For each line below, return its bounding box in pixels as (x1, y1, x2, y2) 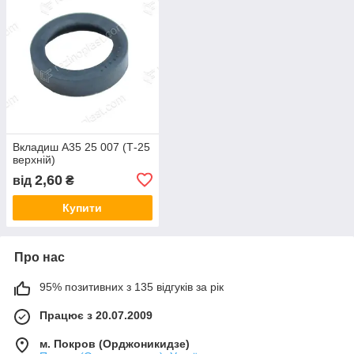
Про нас (14, 250, 65, 264)
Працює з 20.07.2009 (40, 308, 153, 322)
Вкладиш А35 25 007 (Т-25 (13, 140, 150, 153)
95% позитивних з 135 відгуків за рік (40, 280, 224, 293)
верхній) (13, 153, 55, 166)
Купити (62, 201, 103, 214)
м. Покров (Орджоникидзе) (40, 337, 190, 350)
